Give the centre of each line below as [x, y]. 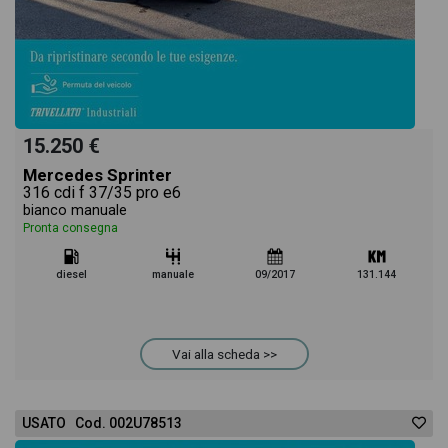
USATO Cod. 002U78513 [102, 423]
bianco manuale [75, 210]
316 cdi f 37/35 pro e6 [102, 192]
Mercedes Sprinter [97, 175]
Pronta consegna [70, 228]
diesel [71, 274]
